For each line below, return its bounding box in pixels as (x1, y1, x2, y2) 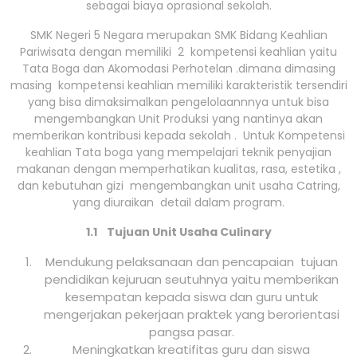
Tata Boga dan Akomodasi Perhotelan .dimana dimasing (22, 61, 335, 77)
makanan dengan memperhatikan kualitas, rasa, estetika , (16, 161, 341, 178)
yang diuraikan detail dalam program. (73, 194, 284, 211)
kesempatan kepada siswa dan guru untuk (65, 288, 318, 306)
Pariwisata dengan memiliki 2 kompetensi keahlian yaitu (20, 44, 337, 61)
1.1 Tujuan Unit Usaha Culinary (85, 224, 272, 241)
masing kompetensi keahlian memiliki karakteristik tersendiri (10, 77, 347, 94)
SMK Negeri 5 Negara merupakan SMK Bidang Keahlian (29, 27, 328, 44)
